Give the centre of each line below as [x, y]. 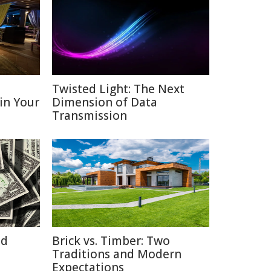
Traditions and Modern [117, 254]
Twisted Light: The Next [118, 89]
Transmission [90, 116]
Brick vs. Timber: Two [111, 241]
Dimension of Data [105, 102]
